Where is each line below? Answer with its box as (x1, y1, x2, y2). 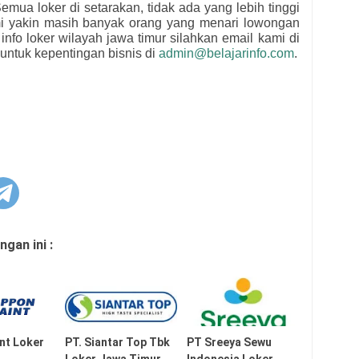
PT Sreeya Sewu (187, 336, 272, 349)
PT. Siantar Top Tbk (64, 336, 170, 349)
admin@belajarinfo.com (159, 46, 294, 61)
